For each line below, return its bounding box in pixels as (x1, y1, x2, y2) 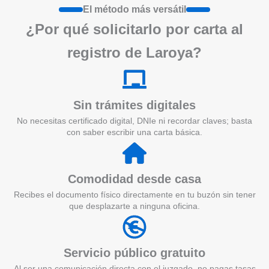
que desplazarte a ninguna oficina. (69, 201, 200, 211)
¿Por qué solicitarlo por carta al (26, 20, 243, 37)
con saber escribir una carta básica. (67, 127, 202, 137)
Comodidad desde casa (68, 172, 201, 186)
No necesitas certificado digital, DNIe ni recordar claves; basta (17, 115, 252, 125)
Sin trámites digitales (73, 98, 196, 112)
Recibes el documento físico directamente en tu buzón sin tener (13, 189, 256, 199)
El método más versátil (83, 4, 186, 14)
